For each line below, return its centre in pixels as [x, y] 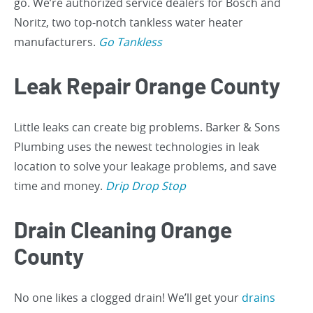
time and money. [60, 186]
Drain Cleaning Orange [123, 232]
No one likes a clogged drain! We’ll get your [128, 298]
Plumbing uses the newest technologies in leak [137, 147]
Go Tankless [130, 42]
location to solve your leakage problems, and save [145, 167]
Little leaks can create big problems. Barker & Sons [147, 128]
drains [259, 298]
